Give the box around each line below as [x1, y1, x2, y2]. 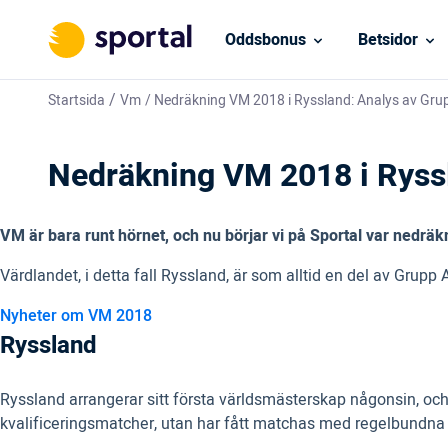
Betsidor [357, 27, 418, 52]
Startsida [48, 90, 105, 111]
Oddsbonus [224, 27, 306, 52]
